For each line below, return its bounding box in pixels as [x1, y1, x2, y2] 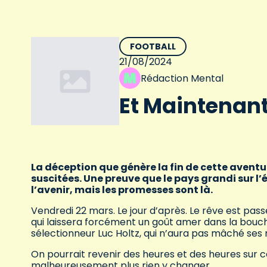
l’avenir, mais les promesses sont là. [31, 183, 213, 197]
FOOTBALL [129, 41, 176, 53]
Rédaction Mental [140, 71, 223, 85]
